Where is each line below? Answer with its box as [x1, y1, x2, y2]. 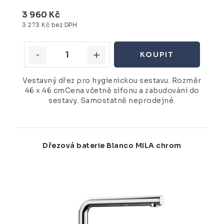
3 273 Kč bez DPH [22, 21, 77, 28]
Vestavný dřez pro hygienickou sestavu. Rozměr [22, 76, 201, 85]
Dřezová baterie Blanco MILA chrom [42, 141, 181, 150]
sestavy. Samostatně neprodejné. [48, 96, 175, 105]
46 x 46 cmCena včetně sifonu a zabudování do [24, 86, 199, 95]
